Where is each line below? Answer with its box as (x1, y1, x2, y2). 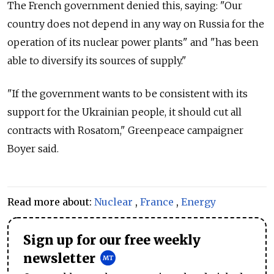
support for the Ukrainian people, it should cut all (7, 106, 242, 119)
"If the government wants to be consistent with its (7, 87, 248, 100)
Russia (199, 18, 229, 31)
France (140, 196, 174, 209)
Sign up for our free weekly (23, 232, 201, 249)
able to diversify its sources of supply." (7, 54, 187, 67)
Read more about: (7, 196, 94, 209)
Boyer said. (7, 143, 59, 155)
